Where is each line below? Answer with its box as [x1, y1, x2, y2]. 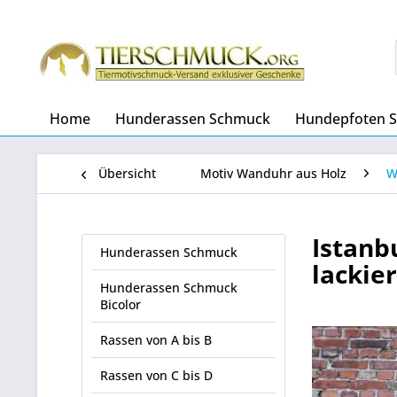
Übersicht [98, 165, 156, 182]
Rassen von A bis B [100, 331, 212, 348]
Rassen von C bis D [100, 367, 213, 384]
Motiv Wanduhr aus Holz [200, 165, 346, 182]
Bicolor [100, 296, 141, 313]
